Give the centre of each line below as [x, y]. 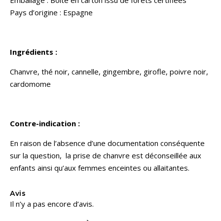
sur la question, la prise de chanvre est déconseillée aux [106, 155]
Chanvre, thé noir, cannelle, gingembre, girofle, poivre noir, [109, 71]
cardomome [30, 84]
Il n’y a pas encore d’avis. [52, 203]
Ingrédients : [34, 52]
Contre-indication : [45, 123]
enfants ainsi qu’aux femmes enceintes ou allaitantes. [100, 167]
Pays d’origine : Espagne [51, 12]
